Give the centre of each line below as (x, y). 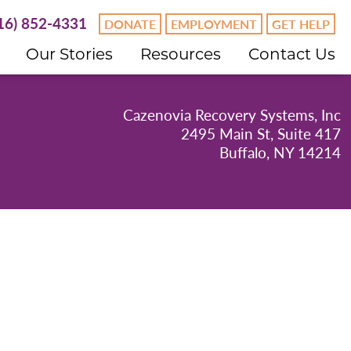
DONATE (130, 24)
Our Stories (69, 54)
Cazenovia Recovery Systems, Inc (232, 115)
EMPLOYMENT (214, 24)
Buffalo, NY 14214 (280, 152)
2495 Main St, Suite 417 (261, 134)
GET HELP (301, 24)
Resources (181, 54)
